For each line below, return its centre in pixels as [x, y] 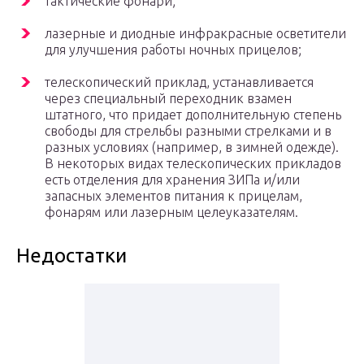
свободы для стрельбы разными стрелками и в [188, 131]
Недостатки [71, 256]
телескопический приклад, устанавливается [179, 82]
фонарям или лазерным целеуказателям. [171, 212]
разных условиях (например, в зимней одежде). [192, 147]
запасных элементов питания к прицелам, [173, 196]
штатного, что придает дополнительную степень [193, 115]
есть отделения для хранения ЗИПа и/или [172, 180]
